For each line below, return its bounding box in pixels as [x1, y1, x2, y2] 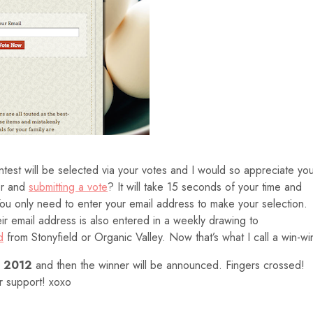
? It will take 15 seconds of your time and [108, 179, 302, 195]
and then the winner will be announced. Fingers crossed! [32, 257, 305, 273]
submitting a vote [29, 179, 108, 195]
